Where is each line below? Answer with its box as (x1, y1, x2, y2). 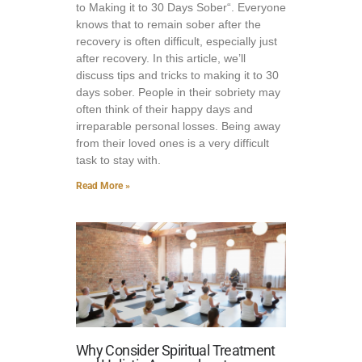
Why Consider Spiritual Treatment (76, 342, 276, 359)
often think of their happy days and (76, 103, 253, 116)
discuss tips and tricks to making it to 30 (76, 69, 279, 82)
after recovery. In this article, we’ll (76, 52, 246, 65)
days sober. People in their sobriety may (76, 86, 280, 99)
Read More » (76, 180, 130, 192)
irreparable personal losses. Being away (76, 120, 280, 133)
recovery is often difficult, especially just (76, 35, 277, 48)
